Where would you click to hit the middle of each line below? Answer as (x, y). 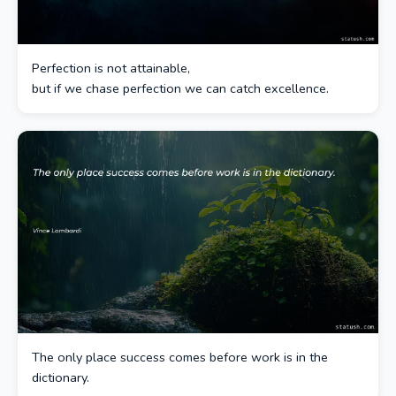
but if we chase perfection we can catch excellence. (180, 88)
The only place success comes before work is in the (180, 357)
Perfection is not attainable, (111, 68)
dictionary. (61, 377)
